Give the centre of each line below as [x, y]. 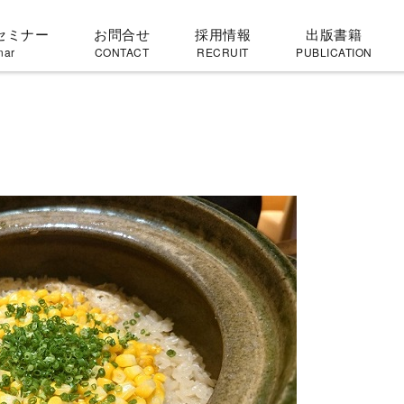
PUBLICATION [334, 51]
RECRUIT [223, 51]
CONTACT [122, 51]
